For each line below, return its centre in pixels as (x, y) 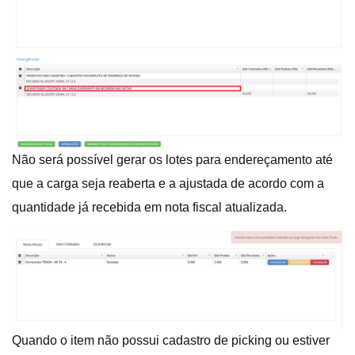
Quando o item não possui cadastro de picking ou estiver (171, 341)
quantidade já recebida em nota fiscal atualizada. (149, 207)
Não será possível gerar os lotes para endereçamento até (172, 159)
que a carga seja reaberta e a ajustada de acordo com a (168, 183)
